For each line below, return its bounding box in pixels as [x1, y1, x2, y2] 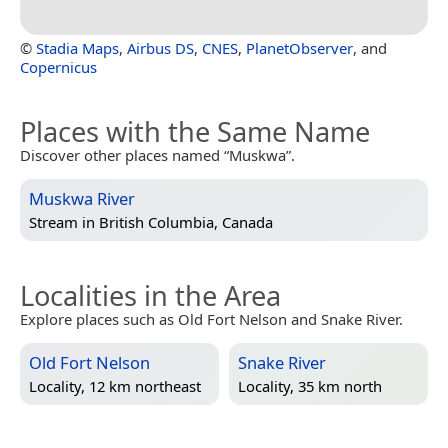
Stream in [29, 211, 99, 232]
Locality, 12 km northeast [29, 375, 201, 396]
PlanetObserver [246, 37, 353, 58]
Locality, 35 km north [238, 375, 382, 396]
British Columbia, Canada [99, 211, 273, 232]
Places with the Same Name [20, 112, 370, 150]
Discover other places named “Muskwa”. [20, 144, 295, 165]
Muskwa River [29, 186, 135, 210]
